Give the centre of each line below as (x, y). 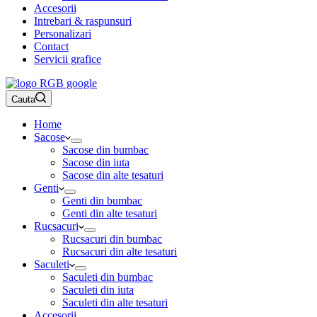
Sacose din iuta (96, 162)
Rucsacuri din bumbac (112, 239)
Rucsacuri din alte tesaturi (120, 252)
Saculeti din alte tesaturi (115, 302)
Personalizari (63, 34)
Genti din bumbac (102, 201)
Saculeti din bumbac (108, 277)
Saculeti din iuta (98, 290)
